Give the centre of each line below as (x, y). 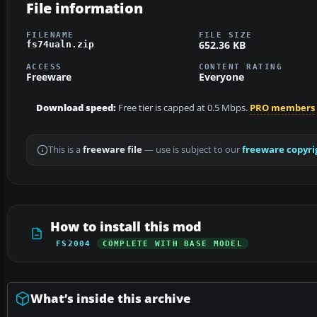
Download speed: (76, 108)
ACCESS (44, 67)
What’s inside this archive (111, 299)
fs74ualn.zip (60, 44)
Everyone (221, 77)
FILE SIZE (225, 34)
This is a (65, 150)
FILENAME (50, 34)
